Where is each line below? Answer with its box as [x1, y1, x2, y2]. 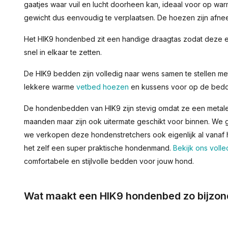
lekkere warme [24, 82, 76, 91]
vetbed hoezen [76, 82, 129, 91]
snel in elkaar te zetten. [24, 48, 102, 56]
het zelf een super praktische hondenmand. [24, 144, 173, 152]
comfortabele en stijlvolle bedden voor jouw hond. [24, 157, 194, 165]
